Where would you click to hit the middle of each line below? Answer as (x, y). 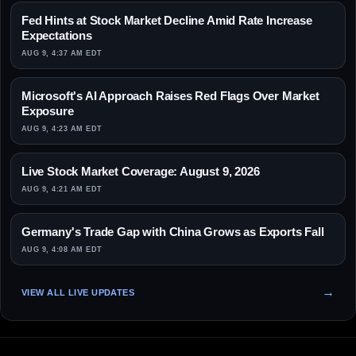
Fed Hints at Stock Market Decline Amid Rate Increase (167, 21)
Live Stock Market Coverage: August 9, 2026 (141, 172)
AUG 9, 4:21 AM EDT (62, 190)
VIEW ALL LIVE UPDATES (78, 292)
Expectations (57, 36)
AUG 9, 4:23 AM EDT (62, 129)
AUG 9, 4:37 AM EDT (62, 54)
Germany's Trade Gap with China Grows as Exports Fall (173, 232)
